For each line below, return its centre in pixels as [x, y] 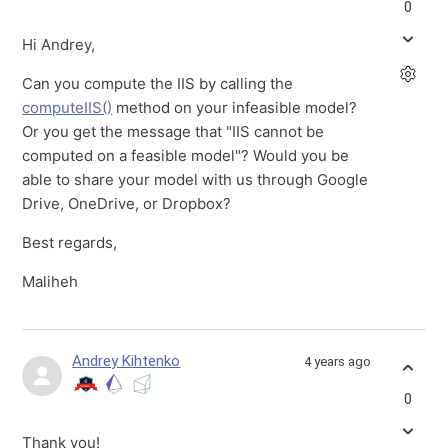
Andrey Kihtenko [126, 361]
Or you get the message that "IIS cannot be [173, 132]
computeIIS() [67, 108]
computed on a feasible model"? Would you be [186, 156]
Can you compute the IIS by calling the [158, 84]
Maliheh [50, 282]
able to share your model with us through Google [195, 180]
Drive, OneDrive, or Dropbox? [127, 204]
